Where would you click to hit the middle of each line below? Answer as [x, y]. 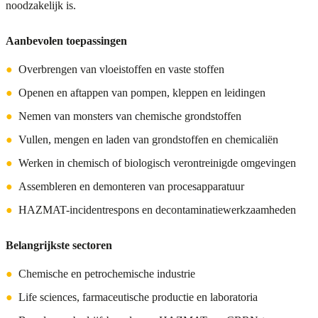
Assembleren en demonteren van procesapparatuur [131, 187]
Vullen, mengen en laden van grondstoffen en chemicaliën [148, 140]
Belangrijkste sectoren [59, 246]
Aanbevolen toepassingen [66, 41]
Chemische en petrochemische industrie [107, 274]
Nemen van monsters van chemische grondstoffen [130, 116]
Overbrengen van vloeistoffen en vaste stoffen [121, 70]
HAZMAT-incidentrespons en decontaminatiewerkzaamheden [157, 210]
